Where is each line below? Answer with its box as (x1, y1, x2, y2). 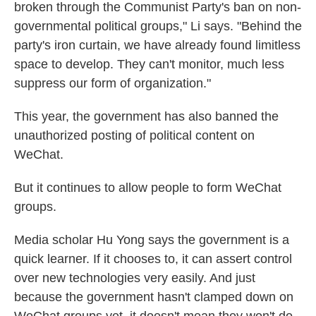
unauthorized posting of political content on (14, 128, 255, 142)
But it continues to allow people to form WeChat (14, 181, 281, 195)
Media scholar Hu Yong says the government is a (14, 233, 289, 247)
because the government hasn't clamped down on (14, 290, 293, 304)
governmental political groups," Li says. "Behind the (14, 19, 302, 33)
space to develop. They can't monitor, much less (14, 57, 284, 71)
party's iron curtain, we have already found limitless (14, 38, 300, 52)
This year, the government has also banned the (14, 109, 279, 123)
